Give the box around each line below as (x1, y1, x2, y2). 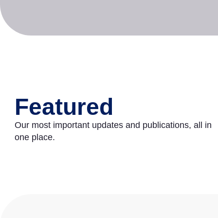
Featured (15, 94, 113, 120)
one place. (15, 132, 55, 142)
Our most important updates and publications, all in (15, 120, 212, 130)
